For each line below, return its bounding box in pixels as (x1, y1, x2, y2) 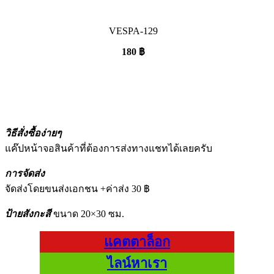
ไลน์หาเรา (107, 256, 167, 271)
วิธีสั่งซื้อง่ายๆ (5, 128, 62, 138)
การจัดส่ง (5, 168, 45, 179)
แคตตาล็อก (104, 234, 170, 250)
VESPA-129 (109, 26, 158, 36)
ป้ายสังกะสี (5, 209, 51, 219)
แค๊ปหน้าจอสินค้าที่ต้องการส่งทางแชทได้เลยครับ (5, 143, 212, 154)
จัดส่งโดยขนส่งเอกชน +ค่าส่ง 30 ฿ (5, 183, 150, 194)
